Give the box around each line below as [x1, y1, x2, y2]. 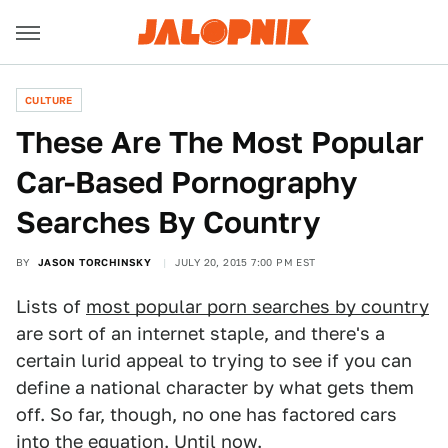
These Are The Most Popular [16, 124, 424, 160]
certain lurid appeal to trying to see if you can [16, 350, 412, 371]
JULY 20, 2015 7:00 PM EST [174, 256, 316, 268]
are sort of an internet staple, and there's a [16, 323, 385, 344]
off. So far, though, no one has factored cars [16, 404, 397, 425]
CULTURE [25, 94, 73, 106]
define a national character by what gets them [16, 377, 414, 398]
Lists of [16, 296, 86, 317]
